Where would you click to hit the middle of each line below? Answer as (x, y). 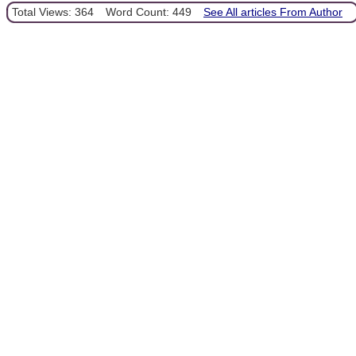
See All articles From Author (273, 12)
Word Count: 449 (149, 12)
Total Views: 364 (53, 12)
